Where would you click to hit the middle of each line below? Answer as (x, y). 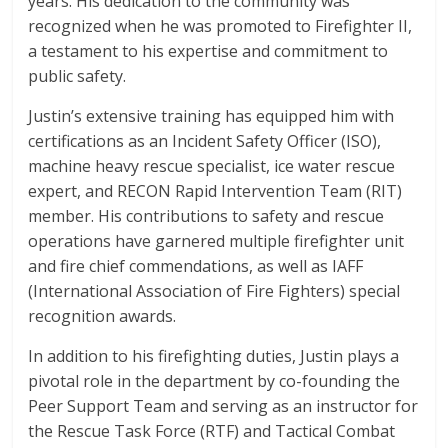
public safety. (77, 76)
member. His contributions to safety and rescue (206, 216)
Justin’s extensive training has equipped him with (211, 116)
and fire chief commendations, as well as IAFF (196, 266)
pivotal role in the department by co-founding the (214, 381)
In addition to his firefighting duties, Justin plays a (214, 356)
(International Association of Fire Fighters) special (214, 291)
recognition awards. (102, 316)
